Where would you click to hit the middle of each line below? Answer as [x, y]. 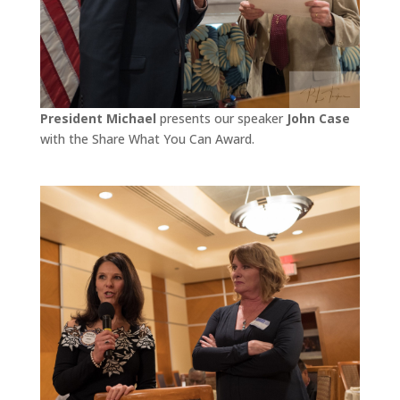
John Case [318, 118]
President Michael [98, 118]
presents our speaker [221, 118]
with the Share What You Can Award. [147, 138]
